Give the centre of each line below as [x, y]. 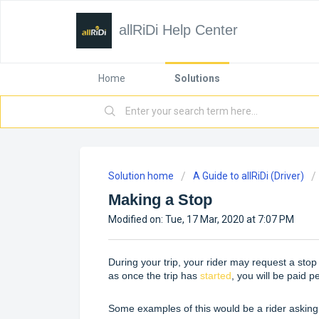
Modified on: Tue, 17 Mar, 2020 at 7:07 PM [201, 219]
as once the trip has [154, 275]
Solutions [197, 78]
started [216, 275]
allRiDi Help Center [178, 30]
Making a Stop [160, 200]
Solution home [142, 176]
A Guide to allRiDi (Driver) [249, 176]
